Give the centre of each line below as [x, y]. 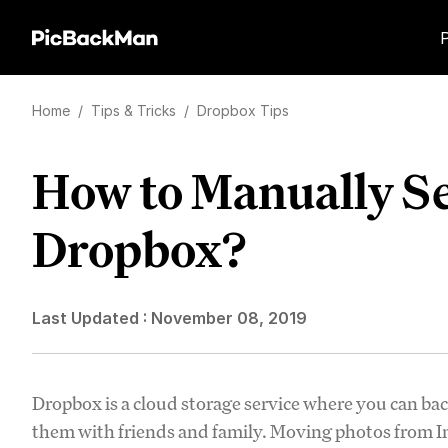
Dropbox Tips [243, 110]
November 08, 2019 [229, 318]
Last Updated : [91, 318]
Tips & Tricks [135, 110]
